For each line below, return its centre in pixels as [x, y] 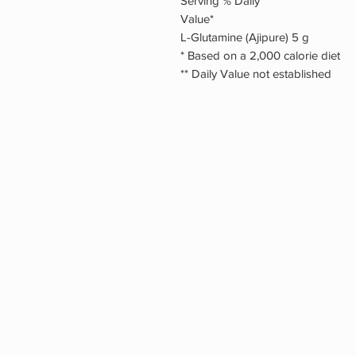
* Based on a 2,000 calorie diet [260, 56]
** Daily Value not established [256, 74]
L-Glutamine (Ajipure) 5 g [245, 37]
